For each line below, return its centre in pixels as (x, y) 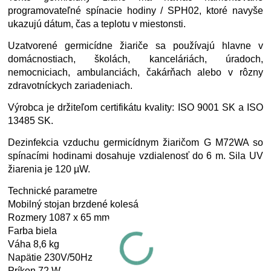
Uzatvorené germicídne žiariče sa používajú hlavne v (135, 46)
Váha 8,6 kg (34, 244)
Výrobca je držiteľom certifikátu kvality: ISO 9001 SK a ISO (135, 108)
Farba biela (33, 231)
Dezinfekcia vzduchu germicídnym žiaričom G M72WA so (135, 143)
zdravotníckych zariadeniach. (70, 86)
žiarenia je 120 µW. (49, 169)
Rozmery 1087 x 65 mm (59, 218)
